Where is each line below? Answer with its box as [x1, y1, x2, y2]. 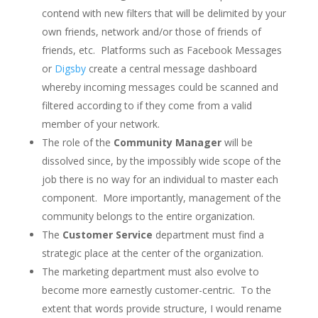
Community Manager [113, 135, 221, 149]
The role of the [41, 135, 114, 149]
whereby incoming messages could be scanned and [41, 79, 278, 94]
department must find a [152, 227, 264, 241]
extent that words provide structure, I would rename [41, 301, 282, 315]
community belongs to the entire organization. [41, 209, 255, 223]
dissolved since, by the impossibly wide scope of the [41, 153, 281, 168]
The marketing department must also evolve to [41, 264, 259, 278]
